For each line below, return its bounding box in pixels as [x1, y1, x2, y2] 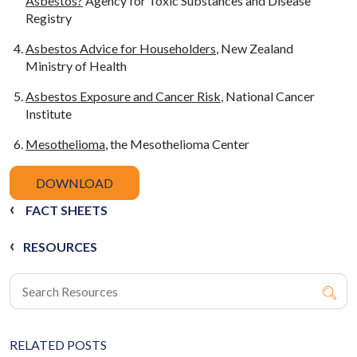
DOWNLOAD [36, 175, 113, 190]
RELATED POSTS [10, 336, 107, 352]
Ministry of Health [25, 57, 127, 73]
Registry [25, 10, 72, 25]
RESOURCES [23, 238, 97, 254]
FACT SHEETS [25, 202, 108, 218]
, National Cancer [221, 88, 315, 104]
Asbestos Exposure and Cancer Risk [25, 88, 221, 104]
